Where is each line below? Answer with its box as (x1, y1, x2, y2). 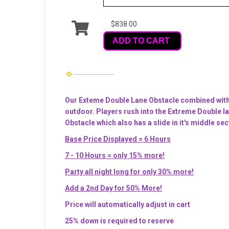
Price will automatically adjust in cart (65, 200, 190, 209)
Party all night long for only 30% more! (65, 167, 194, 176)
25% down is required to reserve (65, 216, 174, 225)
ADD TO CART (112, 36, 170, 45)
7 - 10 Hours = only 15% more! (65, 151, 165, 159)
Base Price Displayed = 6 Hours (65, 134, 171, 143)
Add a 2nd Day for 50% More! (65, 184, 162, 192)
